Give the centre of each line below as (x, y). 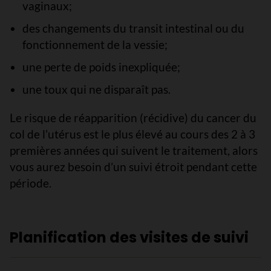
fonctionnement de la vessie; (95, 44)
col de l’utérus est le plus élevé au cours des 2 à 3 (132, 134)
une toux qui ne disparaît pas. (96, 89)
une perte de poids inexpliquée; (101, 67)
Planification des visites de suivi (129, 237)
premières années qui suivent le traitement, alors (134, 150)
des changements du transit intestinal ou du (133, 28)
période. (31, 183)
